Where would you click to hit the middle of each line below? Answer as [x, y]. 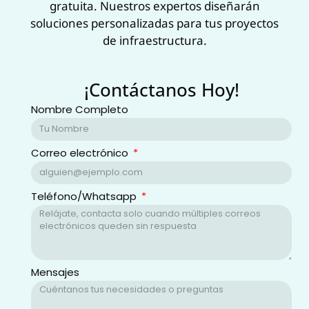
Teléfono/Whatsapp [85, 196]
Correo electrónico [81, 152]
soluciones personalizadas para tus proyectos [154, 23]
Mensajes [55, 272]
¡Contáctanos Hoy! [161, 90]
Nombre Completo [80, 109]
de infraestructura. [154, 41]
